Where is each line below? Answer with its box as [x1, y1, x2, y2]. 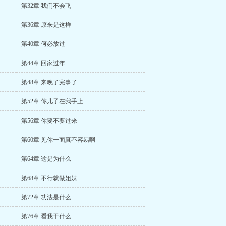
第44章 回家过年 [21, 60, 65, 67]
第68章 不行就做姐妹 [21, 175, 77, 182]
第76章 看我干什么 [21, 213, 71, 220]
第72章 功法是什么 [21, 194, 71, 201]
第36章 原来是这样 [21, 21, 71, 28]
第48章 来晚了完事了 [21, 79, 77, 86]
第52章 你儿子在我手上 [21, 98, 83, 105]
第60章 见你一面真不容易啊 [21, 136, 95, 143]
